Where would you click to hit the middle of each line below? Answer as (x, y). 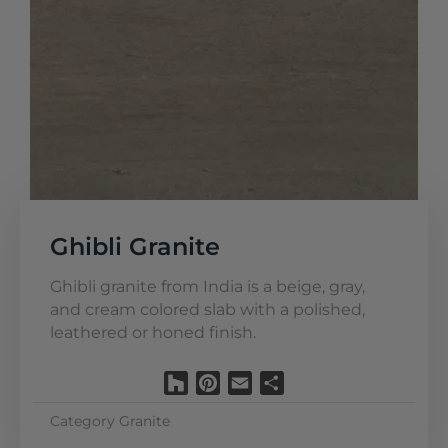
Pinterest (256, 382)
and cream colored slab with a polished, (207, 309)
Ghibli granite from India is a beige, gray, (207, 286)
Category (82, 420)
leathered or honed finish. (153, 332)
